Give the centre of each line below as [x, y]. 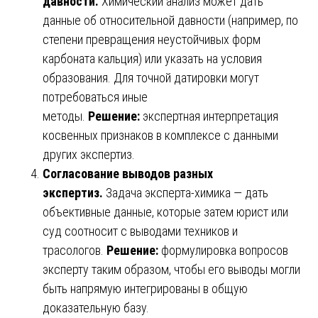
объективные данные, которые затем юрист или [165, 212]
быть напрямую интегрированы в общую [145, 288]
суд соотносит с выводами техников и [140, 231]
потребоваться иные [95, 97]
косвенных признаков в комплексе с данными [160, 135]
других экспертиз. [89, 154]
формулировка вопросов [223, 250]
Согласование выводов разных [128, 173]
